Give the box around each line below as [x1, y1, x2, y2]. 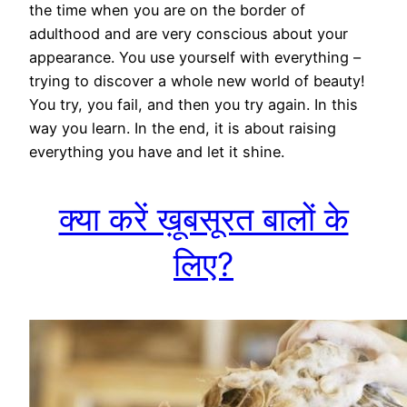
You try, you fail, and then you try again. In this [29, 95, 358, 114]
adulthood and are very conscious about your [29, 25, 348, 44]
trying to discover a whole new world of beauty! [29, 72, 365, 91]
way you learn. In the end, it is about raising [29, 119, 336, 138]
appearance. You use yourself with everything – [29, 48, 361, 67]
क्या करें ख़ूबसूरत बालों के [58, 199, 349, 240]
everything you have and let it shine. [29, 143, 284, 162]
